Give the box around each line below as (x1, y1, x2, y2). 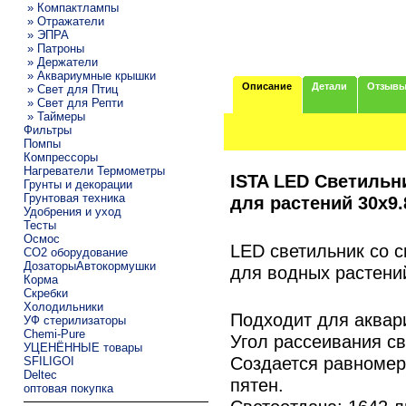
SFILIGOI (23, 353, 74, 368)
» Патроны (23, 41, 84, 55)
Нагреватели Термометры (23, 163, 165, 178)
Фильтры (23, 122, 72, 137)
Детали (311, 80, 347, 92)
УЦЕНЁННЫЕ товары (23, 340, 142, 354)
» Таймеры (23, 109, 85, 123)
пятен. (229, 374, 284, 396)
